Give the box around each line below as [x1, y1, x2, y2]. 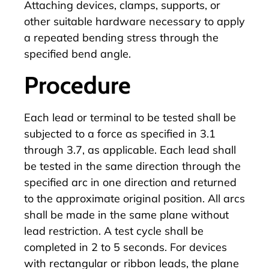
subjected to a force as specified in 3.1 [24, 126, 216, 141]
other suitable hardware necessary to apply [24, 14, 245, 29]
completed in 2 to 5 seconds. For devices [24, 240, 227, 254]
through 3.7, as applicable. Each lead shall [24, 142, 236, 157]
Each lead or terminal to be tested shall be [24, 110, 236, 124]
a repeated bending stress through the [24, 31, 219, 45]
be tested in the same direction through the [24, 159, 241, 173]
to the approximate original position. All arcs [24, 191, 245, 205]
